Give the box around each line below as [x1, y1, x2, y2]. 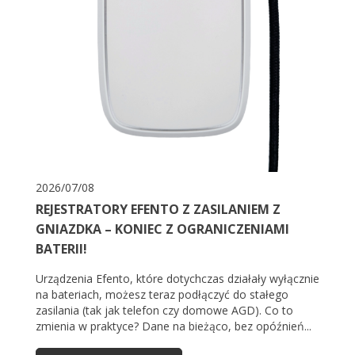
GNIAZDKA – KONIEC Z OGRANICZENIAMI [36, 220, 289, 239]
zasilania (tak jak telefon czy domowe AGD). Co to [36, 303, 293, 319]
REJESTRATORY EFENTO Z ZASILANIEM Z [36, 200, 281, 219]
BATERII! [36, 240, 87, 258]
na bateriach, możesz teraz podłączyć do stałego [36, 287, 288, 303]
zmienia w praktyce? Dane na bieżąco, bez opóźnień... [36, 319, 311, 334]
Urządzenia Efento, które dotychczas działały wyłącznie [36, 271, 319, 287]
